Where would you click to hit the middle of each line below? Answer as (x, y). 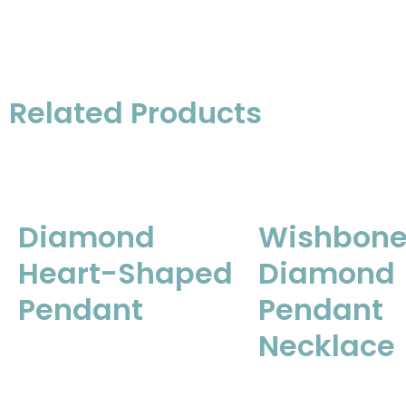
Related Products (135, 112)
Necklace (326, 346)
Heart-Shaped (126, 273)
